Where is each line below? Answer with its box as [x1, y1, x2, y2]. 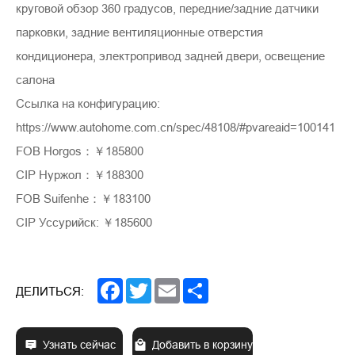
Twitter [151, 276, 185, 292]
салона [16, 71, 55, 88]
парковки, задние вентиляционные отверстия [16, 24, 263, 40]
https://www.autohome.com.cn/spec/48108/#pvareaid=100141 [16, 119, 335, 136]
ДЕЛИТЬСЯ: [16, 282, 84, 300]
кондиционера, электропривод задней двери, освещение [16, 48, 325, 64]
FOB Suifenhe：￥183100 [16, 190, 151, 207]
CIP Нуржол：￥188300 [16, 166, 143, 183]
